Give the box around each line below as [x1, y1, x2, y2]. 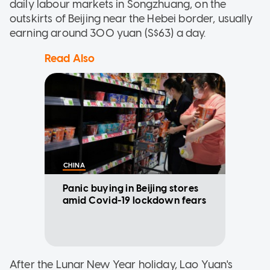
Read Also [45, 51, 95, 65]
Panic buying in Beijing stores [63, 182, 199, 194]
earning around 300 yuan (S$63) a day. [10, 26, 206, 40]
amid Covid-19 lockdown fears [63, 194, 207, 206]
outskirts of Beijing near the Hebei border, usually [10, 11, 253, 25]
